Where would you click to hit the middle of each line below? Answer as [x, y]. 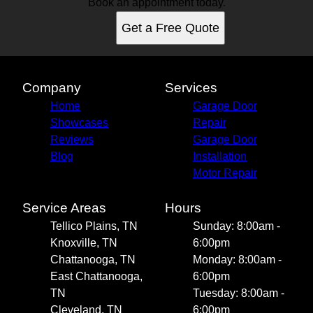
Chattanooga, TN [93, 259]
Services [191, 87]
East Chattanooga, [96, 276]
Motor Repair [225, 173]
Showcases [79, 122]
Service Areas [64, 208]
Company [52, 87]
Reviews [72, 139]
